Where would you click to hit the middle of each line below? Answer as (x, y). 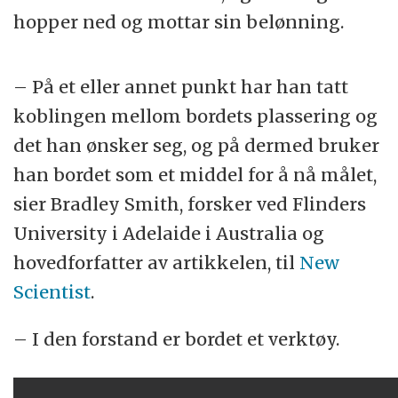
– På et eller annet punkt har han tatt (181, 87)
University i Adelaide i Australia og (169, 234)
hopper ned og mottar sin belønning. (179, 22)
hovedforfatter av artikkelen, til (157, 263)
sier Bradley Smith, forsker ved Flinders (190, 204)
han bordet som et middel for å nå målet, (195, 175)
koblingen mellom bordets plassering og (196, 116)
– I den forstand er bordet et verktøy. (177, 339)
